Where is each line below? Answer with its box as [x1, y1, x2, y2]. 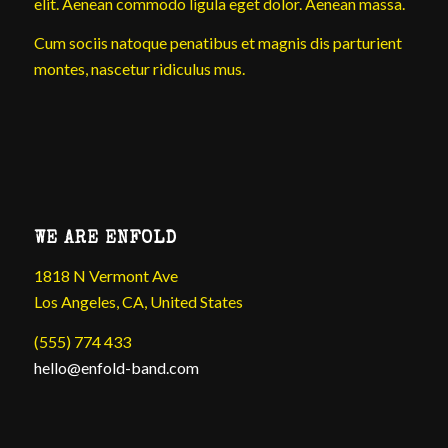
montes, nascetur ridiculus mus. [33, 59, 245, 79]
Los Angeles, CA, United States [33, 291, 243, 311]
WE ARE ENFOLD [33, 231, 177, 249]
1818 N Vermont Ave [33, 265, 178, 285]
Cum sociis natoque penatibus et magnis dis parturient [33, 33, 402, 53]
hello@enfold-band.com [33, 357, 199, 377]
